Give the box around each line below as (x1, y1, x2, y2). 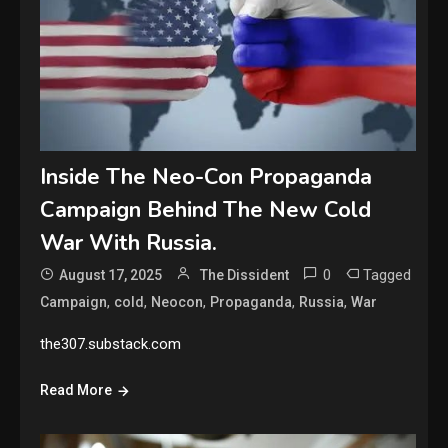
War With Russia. (40, 228, 218, 259)
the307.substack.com (40, 335, 182, 354)
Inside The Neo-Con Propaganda (40, 162, 373, 193)
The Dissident (200, 267, 290, 284)
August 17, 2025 (59, 267, 163, 284)
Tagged (363, 266, 412, 285)
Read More (40, 382, 113, 399)
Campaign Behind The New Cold (40, 195, 372, 226)
